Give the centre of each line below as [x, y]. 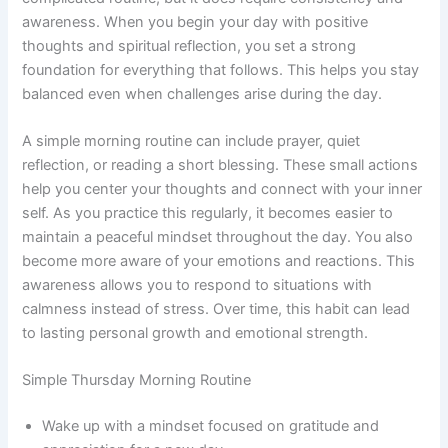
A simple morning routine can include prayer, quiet [191, 140]
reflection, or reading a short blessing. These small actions [220, 164]
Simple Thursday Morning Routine [137, 380]
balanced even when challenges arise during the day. [202, 93]
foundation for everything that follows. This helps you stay [221, 69]
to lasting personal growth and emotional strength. [195, 332]
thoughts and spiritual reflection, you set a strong [189, 45]
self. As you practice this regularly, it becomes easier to [208, 212]
